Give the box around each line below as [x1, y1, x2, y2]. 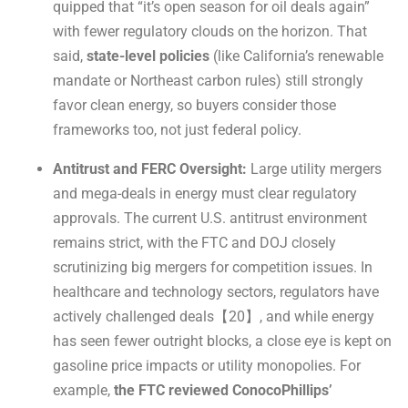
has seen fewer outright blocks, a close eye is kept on [53, 332, 392, 351]
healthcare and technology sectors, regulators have [53, 283, 379, 301]
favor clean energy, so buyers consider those [53, 97, 336, 115]
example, [53, 382, 114, 400]
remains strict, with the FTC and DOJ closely [53, 234, 336, 252]
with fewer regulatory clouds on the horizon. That [53, 23, 367, 41]
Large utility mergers [247, 160, 382, 178]
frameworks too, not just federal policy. [53, 121, 301, 139]
